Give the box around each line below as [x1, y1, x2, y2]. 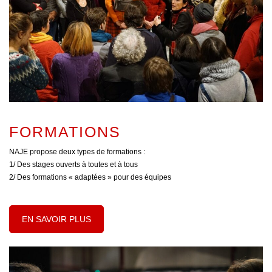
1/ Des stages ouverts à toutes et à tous [9, 160, 138, 169]
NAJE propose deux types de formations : [9, 147, 145, 156]
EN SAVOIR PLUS [22, 214, 91, 224]
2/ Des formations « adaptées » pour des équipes [9, 172, 171, 182]
